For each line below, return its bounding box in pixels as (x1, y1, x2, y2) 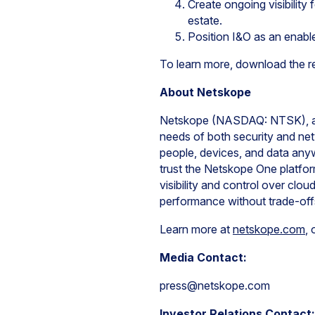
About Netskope (160, 85, 251, 99)
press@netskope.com (160, 278, 270, 292)
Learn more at (160, 222, 233, 236)
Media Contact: (160, 250, 247, 264)
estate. (188, 13, 222, 27)
